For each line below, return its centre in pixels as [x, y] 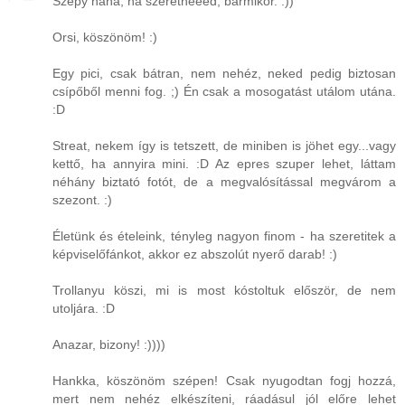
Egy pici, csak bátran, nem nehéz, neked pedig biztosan [224, 74]
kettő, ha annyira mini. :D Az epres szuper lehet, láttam [224, 164]
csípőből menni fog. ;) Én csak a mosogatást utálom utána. [224, 92]
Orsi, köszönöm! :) [105, 38]
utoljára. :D [84, 309]
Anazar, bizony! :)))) [109, 345]
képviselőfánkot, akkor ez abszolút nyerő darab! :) [195, 254]
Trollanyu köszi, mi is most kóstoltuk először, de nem [224, 291]
